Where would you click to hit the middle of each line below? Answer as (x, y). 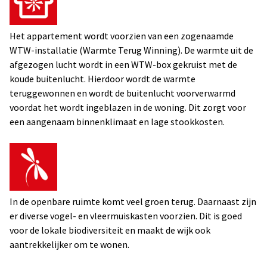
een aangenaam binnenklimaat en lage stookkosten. (117, 122)
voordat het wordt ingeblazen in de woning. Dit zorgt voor (128, 107)
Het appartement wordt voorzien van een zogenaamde (122, 36)
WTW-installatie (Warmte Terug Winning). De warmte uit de (131, 50)
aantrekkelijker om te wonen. (69, 244)
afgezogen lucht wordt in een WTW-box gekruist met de (123, 64)
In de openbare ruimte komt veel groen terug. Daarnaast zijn (133, 201)
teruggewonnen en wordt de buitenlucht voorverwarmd (122, 93)
